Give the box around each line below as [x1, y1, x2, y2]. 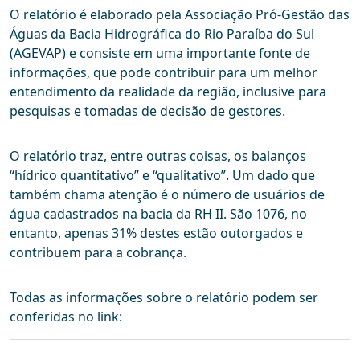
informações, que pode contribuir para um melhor [10, 63, 317, 82]
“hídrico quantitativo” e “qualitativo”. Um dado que [10, 166, 315, 185]
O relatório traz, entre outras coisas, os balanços [10, 147, 306, 166]
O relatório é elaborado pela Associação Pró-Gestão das [10, 6, 350, 24]
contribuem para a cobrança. [10, 243, 186, 262]
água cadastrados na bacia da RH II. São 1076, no [10, 205, 307, 223]
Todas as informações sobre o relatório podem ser [10, 288, 318, 307]
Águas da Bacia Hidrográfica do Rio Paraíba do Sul [10, 25, 314, 43]
